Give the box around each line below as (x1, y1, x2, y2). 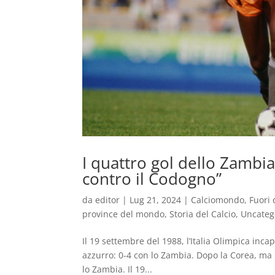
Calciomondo (191, 194, 245, 206)
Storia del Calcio (169, 208, 236, 220)
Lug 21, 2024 (130, 194, 182, 206)
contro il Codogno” (82, 168, 222, 190)
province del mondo (82, 208, 165, 220)
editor (95, 194, 120, 206)
